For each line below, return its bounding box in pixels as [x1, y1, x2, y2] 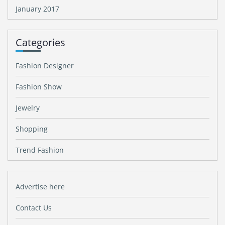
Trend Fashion [16, 145, 64, 155]
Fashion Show [16, 82, 62, 91]
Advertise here [16, 182, 65, 191]
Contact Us [16, 203, 52, 212]
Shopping [16, 124, 48, 134]
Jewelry [16, 103, 40, 113]
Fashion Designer [16, 61, 74, 70]
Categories [16, 36, 65, 49]
